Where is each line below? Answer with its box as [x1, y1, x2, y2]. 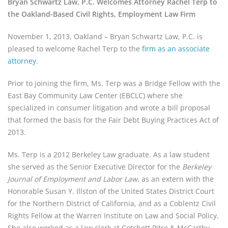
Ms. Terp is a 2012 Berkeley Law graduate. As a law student [8, 149, 210, 159]
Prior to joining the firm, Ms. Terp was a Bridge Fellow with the [8, 78, 220, 88]
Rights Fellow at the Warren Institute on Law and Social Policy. [8, 210, 219, 220]
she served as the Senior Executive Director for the [8, 161, 182, 172]
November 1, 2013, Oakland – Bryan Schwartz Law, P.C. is [8, 31, 203, 41]
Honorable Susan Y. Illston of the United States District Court [8, 186, 214, 196]
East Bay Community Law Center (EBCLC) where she [8, 90, 183, 100]
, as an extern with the [137, 174, 214, 184]
